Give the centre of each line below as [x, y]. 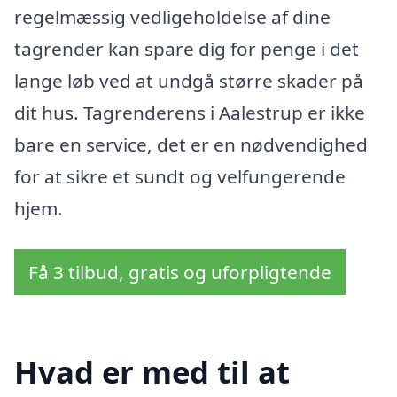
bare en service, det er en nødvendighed [191, 144]
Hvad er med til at [152, 372]
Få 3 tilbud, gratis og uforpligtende [180, 272]
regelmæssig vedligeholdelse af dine [172, 16]
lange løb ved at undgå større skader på [189, 80]
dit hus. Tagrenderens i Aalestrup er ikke [190, 112]
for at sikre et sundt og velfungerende [180, 176]
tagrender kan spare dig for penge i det [187, 48]
